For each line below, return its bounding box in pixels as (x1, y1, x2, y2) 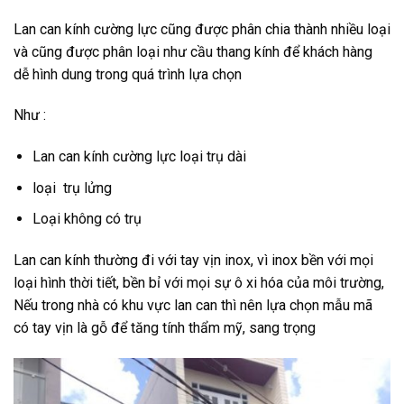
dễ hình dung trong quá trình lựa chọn (14, 65, 242, 83)
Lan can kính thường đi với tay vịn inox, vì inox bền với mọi (14, 252, 373, 270)
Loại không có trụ (32, 210, 142, 228)
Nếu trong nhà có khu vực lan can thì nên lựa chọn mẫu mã (14, 297, 372, 315)
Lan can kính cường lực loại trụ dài (32, 148, 246, 166)
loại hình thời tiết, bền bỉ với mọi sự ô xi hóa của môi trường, (14, 274, 384, 292)
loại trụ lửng (32, 179, 112, 197)
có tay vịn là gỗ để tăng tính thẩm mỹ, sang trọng (14, 319, 316, 337)
